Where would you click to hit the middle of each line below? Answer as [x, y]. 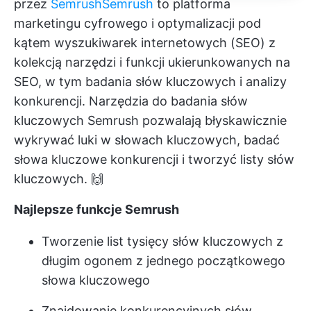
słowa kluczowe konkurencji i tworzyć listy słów [154, 159]
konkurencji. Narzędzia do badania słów [131, 101]
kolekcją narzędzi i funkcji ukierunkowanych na [152, 62]
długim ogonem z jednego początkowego [163, 260]
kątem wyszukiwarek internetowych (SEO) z [145, 42]
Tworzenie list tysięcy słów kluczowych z [162, 241]
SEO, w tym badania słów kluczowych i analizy [150, 81]
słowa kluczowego [96, 280]
